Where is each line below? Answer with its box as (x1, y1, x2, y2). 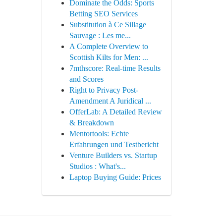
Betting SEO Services (69, 9, 138, 18)
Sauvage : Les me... (69, 31, 131, 40)
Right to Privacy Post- (69, 86, 138, 94)
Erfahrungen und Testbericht (69, 140, 159, 149)
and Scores (69, 75, 104, 83)
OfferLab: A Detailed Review (69, 108, 162, 116)
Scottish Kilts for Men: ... (69, 53, 148, 61)
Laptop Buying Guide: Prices (69, 173, 161, 181)
